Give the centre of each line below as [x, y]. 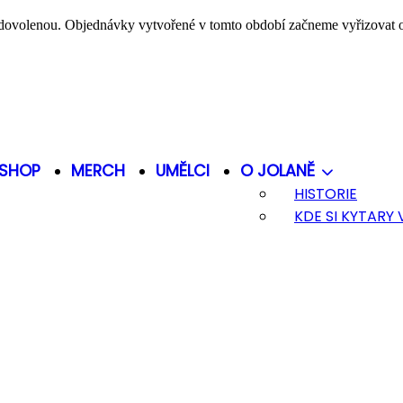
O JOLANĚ [280, 171]
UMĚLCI [183, 171]
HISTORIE [326, 194]
